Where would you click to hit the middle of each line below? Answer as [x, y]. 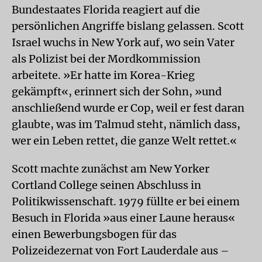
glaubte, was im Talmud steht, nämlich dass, [126, 124]
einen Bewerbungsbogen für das [94, 234]
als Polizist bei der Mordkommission [106, 59]
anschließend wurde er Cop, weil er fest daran [128, 108]
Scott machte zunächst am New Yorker [111, 169]
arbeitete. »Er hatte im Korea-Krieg [103, 75]
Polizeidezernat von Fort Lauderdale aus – [120, 251]
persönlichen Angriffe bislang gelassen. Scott [128, 26]
